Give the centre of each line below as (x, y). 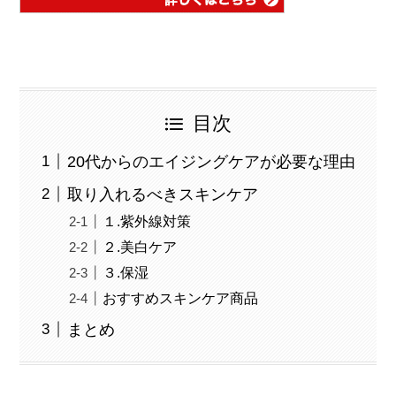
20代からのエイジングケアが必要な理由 (212, 161)
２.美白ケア (140, 246)
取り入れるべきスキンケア (163, 194)
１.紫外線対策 (147, 221)
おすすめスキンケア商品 (181, 298)
